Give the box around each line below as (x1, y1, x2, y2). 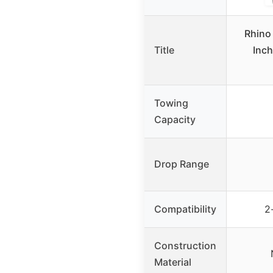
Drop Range (154, 158, 209, 171)
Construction (154, 239, 216, 252)
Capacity (154, 113, 196, 126)
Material (154, 256, 191, 269)
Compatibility (154, 203, 216, 216)
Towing (154, 97, 188, 110)
